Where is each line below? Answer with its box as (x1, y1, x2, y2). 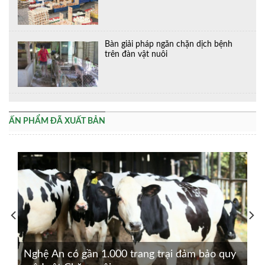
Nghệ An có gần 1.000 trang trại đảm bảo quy (24, 248, 236, 260)
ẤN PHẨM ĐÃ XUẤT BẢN (9, 117, 105, 125)
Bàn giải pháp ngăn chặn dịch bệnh (105, 40, 233, 49)
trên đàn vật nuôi (105, 50, 168, 59)
